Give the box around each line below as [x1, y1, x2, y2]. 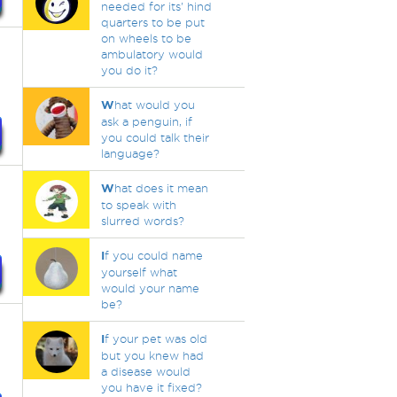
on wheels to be [100, 32, 191, 44]
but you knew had [100, 349, 204, 362]
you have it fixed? [100, 381, 202, 393]
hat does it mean [113, 182, 208, 194]
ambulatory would [100, 48, 203, 60]
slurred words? [100, 214, 184, 227]
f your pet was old [104, 332, 207, 345]
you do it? [100, 64, 158, 76]
